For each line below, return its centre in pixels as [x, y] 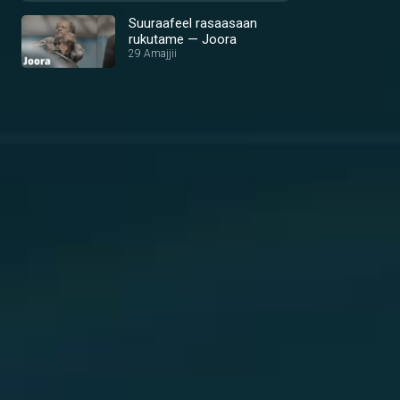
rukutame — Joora [183, 39]
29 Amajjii [153, 54]
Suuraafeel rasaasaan [193, 23]
